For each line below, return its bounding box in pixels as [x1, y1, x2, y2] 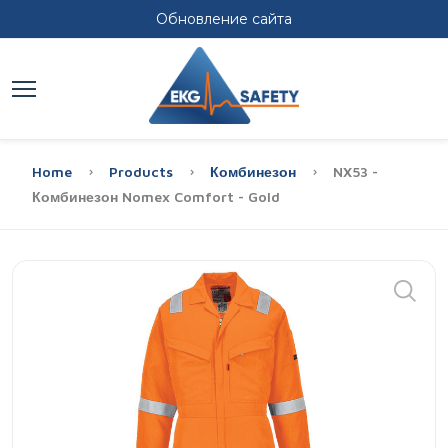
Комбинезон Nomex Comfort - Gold [32, 188, 280, 205]
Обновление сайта [156, 10, 292, 28]
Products [109, 163, 177, 180]
